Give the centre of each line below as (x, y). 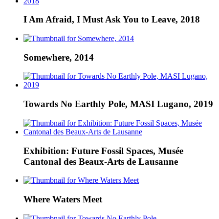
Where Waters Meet (63, 199)
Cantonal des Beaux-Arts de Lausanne (101, 161)
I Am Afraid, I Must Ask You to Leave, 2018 (112, 20)
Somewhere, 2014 (59, 57)
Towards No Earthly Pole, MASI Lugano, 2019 (118, 104)
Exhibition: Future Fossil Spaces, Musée (103, 151)
